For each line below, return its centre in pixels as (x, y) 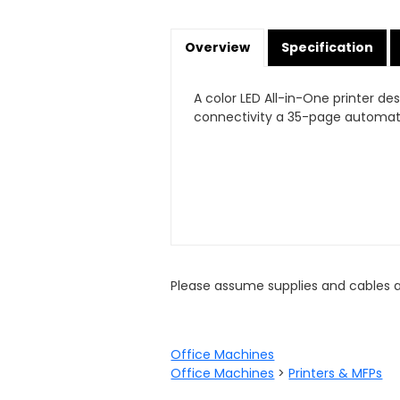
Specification (328, 47)
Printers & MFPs (336, 373)
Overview (218, 47)
